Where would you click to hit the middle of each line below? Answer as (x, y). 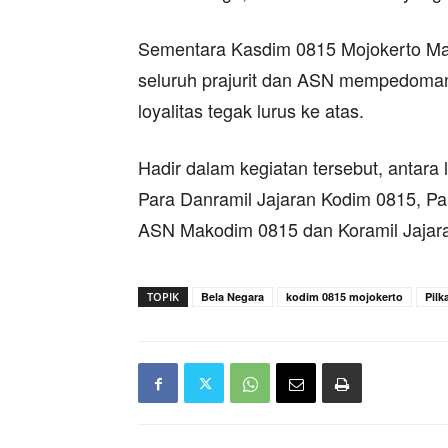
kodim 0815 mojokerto (344, 297)
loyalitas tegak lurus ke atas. (251, 110)
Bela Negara (232, 297)
